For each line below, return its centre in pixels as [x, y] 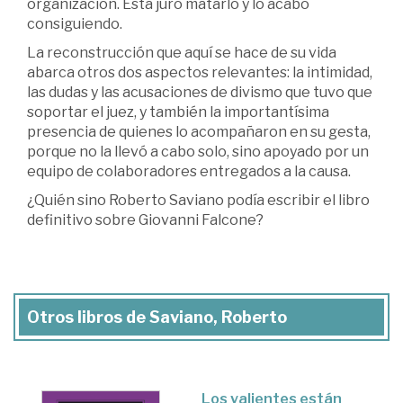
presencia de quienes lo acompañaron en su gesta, [199, 131]
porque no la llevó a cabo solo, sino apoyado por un [198, 151]
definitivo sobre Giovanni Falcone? [145, 219]
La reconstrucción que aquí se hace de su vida [182, 52]
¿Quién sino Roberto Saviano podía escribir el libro [198, 200]
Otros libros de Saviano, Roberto [157, 317]
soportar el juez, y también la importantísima [178, 112]
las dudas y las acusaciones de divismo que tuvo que [200, 92]
